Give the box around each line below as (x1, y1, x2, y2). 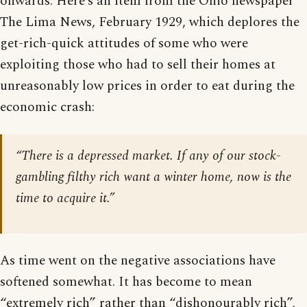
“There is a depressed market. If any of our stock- (16, 145, 281, 166)
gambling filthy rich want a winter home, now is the (16, 167, 291, 187)
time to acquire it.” (16, 188, 114, 208)
